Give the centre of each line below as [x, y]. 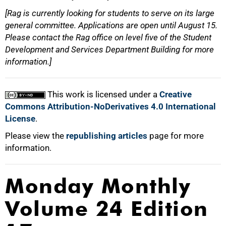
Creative [176, 94]
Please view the [36, 136]
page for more [176, 136]
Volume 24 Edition [107, 209]
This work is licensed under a [102, 94]
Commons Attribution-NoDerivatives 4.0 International [110, 106]
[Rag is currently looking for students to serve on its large [110, 13]
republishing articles [107, 136]
